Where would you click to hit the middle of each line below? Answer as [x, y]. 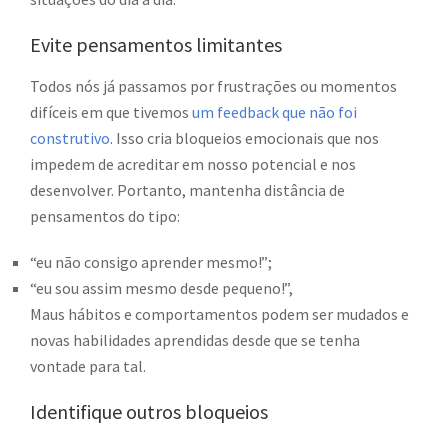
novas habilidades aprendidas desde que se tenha [195, 340]
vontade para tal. [88, 366]
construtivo [70, 138]
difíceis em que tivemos [111, 112]
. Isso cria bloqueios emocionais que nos [244, 138]
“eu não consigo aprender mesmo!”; [151, 262]
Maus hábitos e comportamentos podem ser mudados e [219, 314]
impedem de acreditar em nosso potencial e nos [193, 164]
